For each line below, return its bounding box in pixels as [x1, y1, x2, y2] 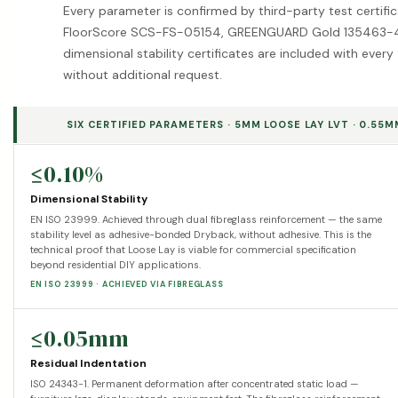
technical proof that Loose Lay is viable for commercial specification [30, 243, 356, 256]
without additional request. [63, 66, 222, 83]
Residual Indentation [30, 355, 147, 370]
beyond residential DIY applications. [30, 258, 201, 271]
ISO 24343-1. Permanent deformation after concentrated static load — [30, 377, 359, 390]
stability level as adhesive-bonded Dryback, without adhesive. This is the [30, 227, 371, 241]
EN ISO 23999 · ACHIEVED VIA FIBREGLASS [30, 278, 224, 290]
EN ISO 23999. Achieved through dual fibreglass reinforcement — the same [30, 212, 382, 226]
